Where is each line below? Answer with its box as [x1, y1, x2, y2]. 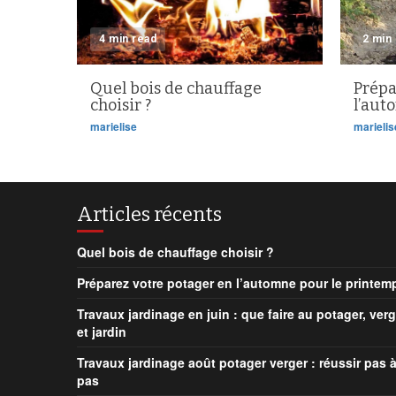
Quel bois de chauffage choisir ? [77, 243, 274, 261]
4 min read [99, 33, 156, 45]
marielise [90, 118, 137, 134]
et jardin [77, 323, 126, 340]
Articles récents [77, 202, 222, 226]
